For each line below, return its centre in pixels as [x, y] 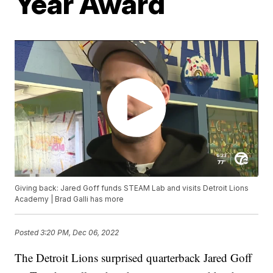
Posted [28, 232]
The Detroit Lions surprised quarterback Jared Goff [133, 258]
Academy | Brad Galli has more [69, 199]
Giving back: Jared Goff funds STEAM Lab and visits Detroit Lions [132, 188]
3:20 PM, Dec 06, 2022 [80, 232]
